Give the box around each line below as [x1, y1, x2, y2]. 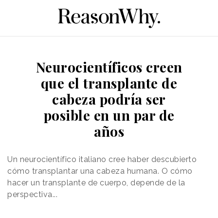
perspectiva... [7, 189, 57, 199]
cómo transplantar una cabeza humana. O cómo [7, 166, 193, 176]
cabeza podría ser [52, 90, 166, 108]
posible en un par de [43, 106, 175, 124]
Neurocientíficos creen [36, 57, 182, 76]
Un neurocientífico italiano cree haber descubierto [7, 154, 197, 164]
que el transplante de [40, 73, 178, 92]
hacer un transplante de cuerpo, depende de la [7, 178, 185, 187]
